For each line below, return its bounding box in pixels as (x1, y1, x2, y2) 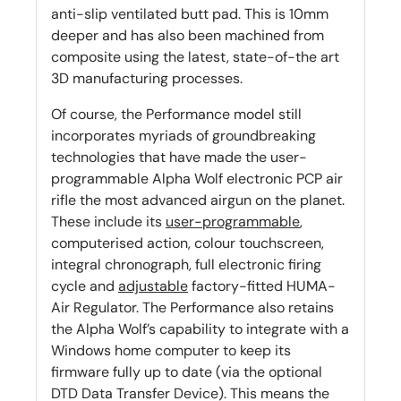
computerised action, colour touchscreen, (51, 234, 324, 253)
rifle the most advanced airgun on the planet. (51, 191, 345, 210)
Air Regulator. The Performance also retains (51, 298, 334, 318)
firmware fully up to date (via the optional (51, 363, 322, 382)
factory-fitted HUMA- (192, 277, 336, 296)
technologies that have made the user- (51, 148, 307, 167)
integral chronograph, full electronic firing (51, 255, 321, 275)
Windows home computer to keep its (51, 341, 291, 361)
